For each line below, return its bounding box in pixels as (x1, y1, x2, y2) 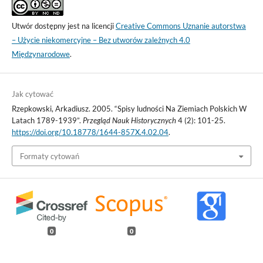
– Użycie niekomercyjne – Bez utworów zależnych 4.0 (11, 35, 190, 45)
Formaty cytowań (19, 151, 79, 161)
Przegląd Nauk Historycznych (82, 116, 176, 126)
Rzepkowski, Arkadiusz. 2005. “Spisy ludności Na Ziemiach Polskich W (11, 104, 247, 114)
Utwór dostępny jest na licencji (11, 21, 116, 31)
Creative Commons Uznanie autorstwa (115, 21, 246, 31)
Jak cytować (11, 89, 53, 99)
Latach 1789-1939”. (11, 116, 83, 126)
